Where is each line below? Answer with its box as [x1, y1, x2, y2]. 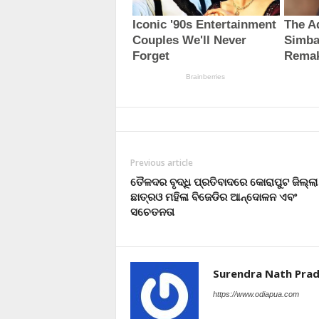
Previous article [130, 156, 193, 169]
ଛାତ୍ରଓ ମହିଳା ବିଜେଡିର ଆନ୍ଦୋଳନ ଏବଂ [130, 189, 297, 204]
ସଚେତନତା [130, 204, 174, 219]
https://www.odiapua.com [212, 289, 299, 298]
